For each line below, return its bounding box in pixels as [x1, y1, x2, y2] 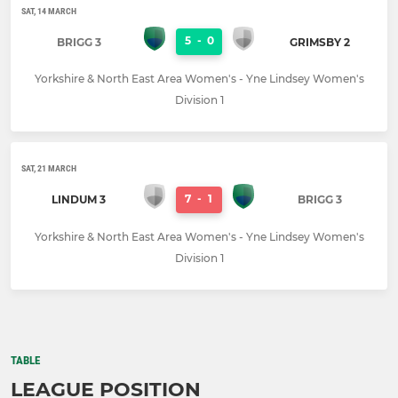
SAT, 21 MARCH [21, 163, 76, 174]
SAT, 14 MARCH [21, 5, 76, 16]
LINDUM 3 [52, 193, 106, 207]
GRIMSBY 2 [289, 35, 350, 49]
